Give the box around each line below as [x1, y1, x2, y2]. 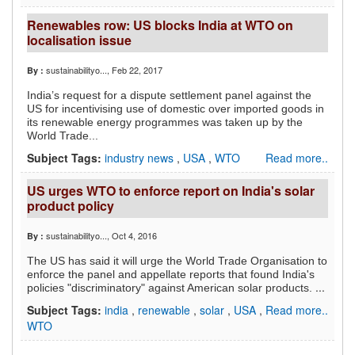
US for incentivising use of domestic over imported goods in [27, 102, 324, 116]
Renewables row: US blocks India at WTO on [27, 16, 293, 35]
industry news [105, 150, 177, 166]
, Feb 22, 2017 [107, 63, 162, 77]
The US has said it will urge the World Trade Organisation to [27, 254, 327, 268]
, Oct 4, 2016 [107, 229, 157, 242]
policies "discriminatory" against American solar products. [27, 281, 315, 295]
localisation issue [27, 31, 132, 50]
